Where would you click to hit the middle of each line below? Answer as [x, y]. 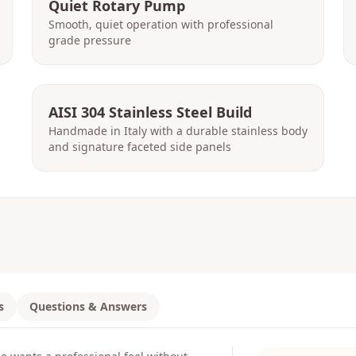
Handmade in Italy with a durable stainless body [178, 131]
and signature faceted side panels [140, 147]
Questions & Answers [88, 306]
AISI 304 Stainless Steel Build [150, 112]
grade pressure [90, 40]
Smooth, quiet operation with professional [161, 24]
